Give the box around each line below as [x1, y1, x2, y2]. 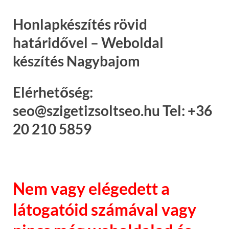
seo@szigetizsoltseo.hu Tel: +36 [13, 101, 212, 119]
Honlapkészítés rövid [13, 15, 147, 33]
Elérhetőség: [13, 83, 93, 101]
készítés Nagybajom [13, 52, 140, 70]
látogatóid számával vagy [13, 199, 196, 219]
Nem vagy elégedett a [13, 178, 170, 198]
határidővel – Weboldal [13, 33, 164, 51]
